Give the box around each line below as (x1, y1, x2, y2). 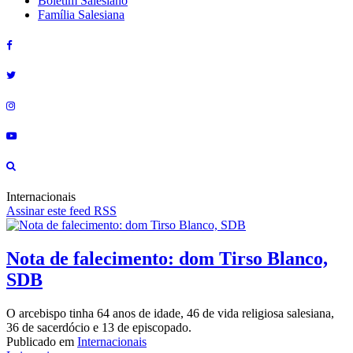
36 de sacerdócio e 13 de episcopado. (6, 320, 191, 334)
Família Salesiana (38, 8, 124, 21)
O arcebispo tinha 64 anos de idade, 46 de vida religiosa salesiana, (6, 306, 334, 320)
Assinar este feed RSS (6, 204, 117, 218)
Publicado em (6, 334, 74, 348)
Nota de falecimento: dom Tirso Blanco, (6, 247, 328, 269)
